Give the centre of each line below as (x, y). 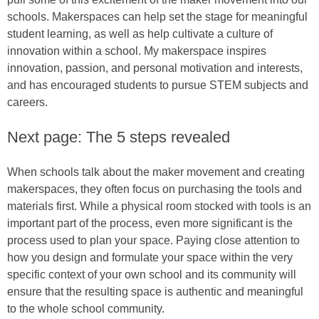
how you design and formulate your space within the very (150, 258)
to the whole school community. (86, 309)
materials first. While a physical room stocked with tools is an (159, 206)
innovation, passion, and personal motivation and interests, (155, 68)
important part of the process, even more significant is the (150, 224)
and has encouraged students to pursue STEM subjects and (158, 85)
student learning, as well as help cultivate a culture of (140, 34)
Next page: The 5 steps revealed (119, 137)
